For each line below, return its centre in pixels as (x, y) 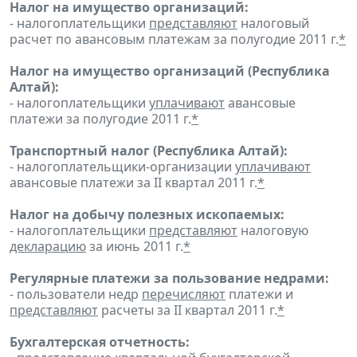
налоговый (273, 23)
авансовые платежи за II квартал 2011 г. (133, 182)
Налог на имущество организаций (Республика (170, 71)
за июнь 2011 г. (135, 246)
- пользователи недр (76, 294)
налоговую (273, 230)
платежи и (259, 294)
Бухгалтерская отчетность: (100, 341)
